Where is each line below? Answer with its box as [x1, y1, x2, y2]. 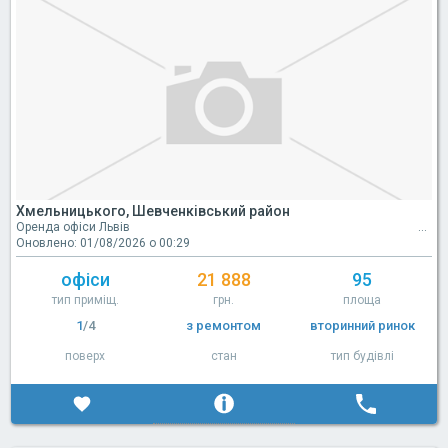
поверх [65, 348, 106, 363]
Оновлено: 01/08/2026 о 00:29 [16, 235, 190, 250]
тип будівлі [330, 348, 394, 363]
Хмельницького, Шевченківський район [16, 202, 290, 219]
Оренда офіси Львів [16, 219, 130, 234]
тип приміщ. [51, 292, 119, 307]
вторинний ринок [309, 317, 415, 333]
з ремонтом [186, 317, 262, 333]
